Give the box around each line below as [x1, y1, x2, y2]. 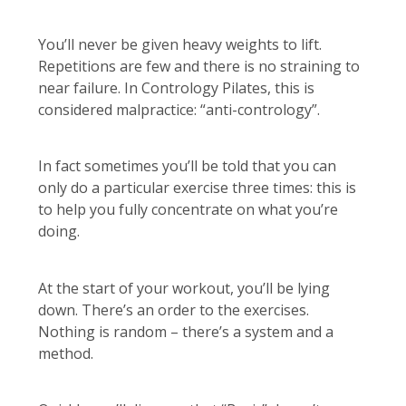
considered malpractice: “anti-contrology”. [38, 100, 320, 121]
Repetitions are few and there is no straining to [38, 56, 360, 77]
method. [38, 343, 93, 363]
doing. [38, 221, 80, 242]
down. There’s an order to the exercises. [38, 299, 309, 320]
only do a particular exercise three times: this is [38, 178, 356, 198]
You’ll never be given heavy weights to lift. [38, 34, 322, 55]
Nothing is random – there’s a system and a [38, 321, 333, 342]
